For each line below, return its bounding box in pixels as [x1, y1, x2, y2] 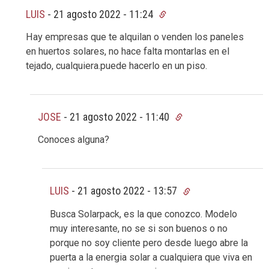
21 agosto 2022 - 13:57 [77, 184, 180, 198]
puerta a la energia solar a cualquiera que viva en [50, 251, 252, 263]
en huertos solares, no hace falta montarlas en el [26, 46, 229, 58]
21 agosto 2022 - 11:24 [53, 7, 156, 20]
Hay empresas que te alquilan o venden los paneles [26, 31, 244, 43]
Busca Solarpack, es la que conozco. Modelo [50, 208, 237, 220]
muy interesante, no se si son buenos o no [50, 222, 228, 234]
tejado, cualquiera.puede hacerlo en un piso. [26, 60, 207, 72]
